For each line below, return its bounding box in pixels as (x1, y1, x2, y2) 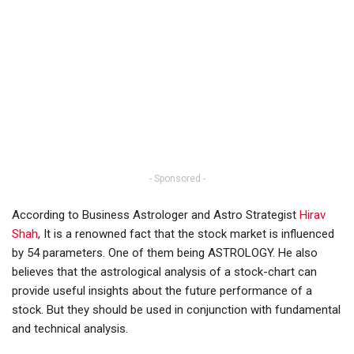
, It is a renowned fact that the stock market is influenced (38, 227, 334, 242)
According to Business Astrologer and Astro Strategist (12, 208, 296, 223)
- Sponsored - (149, 173, 205, 185)
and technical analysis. (12, 322, 128, 337)
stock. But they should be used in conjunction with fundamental (12, 303, 341, 318)
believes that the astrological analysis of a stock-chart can (12, 265, 317, 280)
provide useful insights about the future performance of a (12, 284, 312, 299)
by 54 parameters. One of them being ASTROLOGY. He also (12, 246, 318, 261)
